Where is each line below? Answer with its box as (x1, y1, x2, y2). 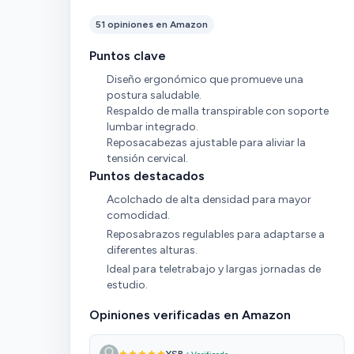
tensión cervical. (106, 152, 188, 165)
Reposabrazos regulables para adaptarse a (106, 228, 325, 241)
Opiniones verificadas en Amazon (89, 307, 291, 322)
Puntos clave (89, 48, 166, 63)
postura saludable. (106, 88, 201, 102)
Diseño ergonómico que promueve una (106, 73, 303, 86)
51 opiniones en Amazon (96, 19, 208, 30)
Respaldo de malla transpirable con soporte (106, 104, 329, 118)
